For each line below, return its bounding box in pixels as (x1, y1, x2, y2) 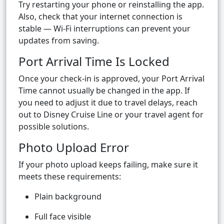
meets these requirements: (18, 171, 121, 182)
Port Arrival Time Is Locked (18, 53, 169, 70)
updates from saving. (18, 35, 99, 46)
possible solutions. (18, 121, 89, 132)
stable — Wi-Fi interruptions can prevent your (18, 23, 190, 34)
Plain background (34, 191, 101, 202)
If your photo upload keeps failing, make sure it (18, 159, 198, 170)
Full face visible (34, 211, 91, 222)
